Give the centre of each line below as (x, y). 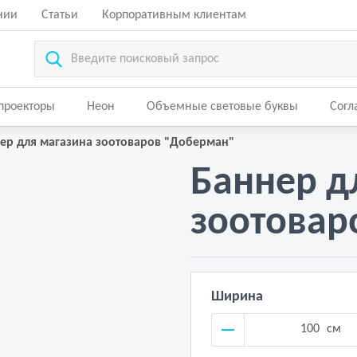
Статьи (60, 15)
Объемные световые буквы (222, 107)
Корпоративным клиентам (174, 15)
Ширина (237, 297)
